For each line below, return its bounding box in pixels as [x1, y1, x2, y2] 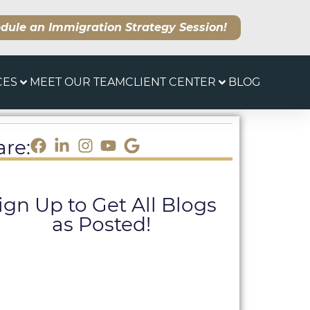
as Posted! [52, 212, 151, 236]
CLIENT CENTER [125, 75, 216, 89]
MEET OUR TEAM [30, 75, 125, 89]
